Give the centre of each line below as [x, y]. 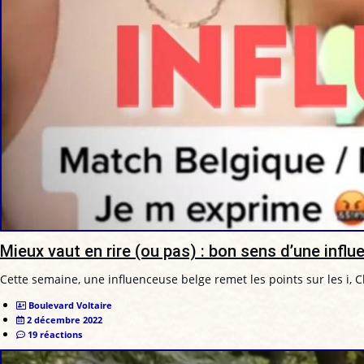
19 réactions [55, 334]
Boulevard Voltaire [70, 305]
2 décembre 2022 [65, 319]
